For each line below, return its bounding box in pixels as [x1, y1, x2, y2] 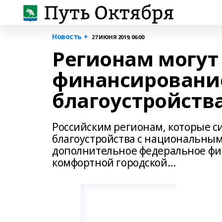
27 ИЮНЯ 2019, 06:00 [92, 33, 144, 41]
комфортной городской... [52, 156, 176, 169]
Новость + [52, 32, 88, 41]
